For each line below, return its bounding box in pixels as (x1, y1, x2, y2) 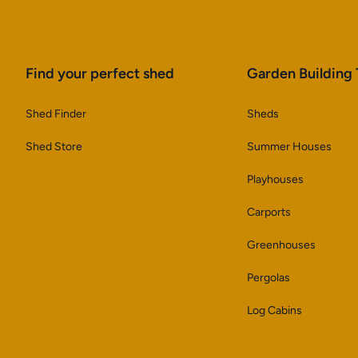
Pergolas (247, 271, 291, 284)
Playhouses (247, 173, 304, 186)
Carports (247, 205, 292, 219)
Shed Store (26, 140, 82, 153)
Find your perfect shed (26, 65, 174, 82)
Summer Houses (247, 140, 332, 153)
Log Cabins (247, 304, 303, 317)
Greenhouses (247, 238, 316, 252)
